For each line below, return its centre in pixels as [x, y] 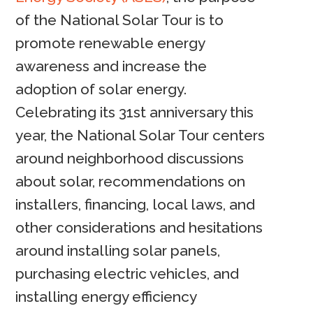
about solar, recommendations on [131, 182]
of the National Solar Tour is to [120, 20]
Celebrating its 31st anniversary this [135, 112]
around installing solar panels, [118, 251]
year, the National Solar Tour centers [140, 136]
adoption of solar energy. [101, 89]
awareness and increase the [111, 66]
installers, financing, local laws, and [136, 205]
